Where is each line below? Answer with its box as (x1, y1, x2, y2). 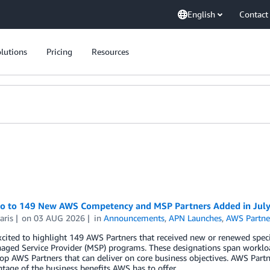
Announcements (104, 213, 165, 223)
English (187, 9, 215, 19)
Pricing (46, 46, 72, 57)
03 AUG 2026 (34, 213, 86, 223)
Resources (92, 46, 129, 57)
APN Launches (169, 213, 222, 223)
